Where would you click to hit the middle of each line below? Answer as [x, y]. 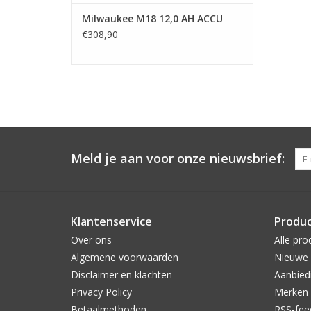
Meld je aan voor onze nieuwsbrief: [178, 158]
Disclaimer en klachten [121, 274]
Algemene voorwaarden [125, 257]
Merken [291, 292]
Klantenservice [111, 221]
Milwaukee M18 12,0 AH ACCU [152, 18]
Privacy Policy [101, 292]
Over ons [91, 239]
